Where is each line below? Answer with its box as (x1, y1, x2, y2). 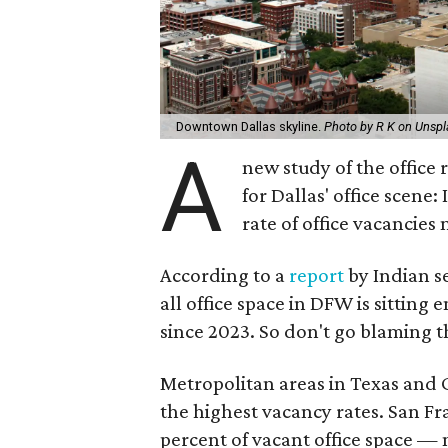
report (289, 262, 344, 287)
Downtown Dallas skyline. (176, 118, 324, 134)
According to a (160, 262, 289, 287)
